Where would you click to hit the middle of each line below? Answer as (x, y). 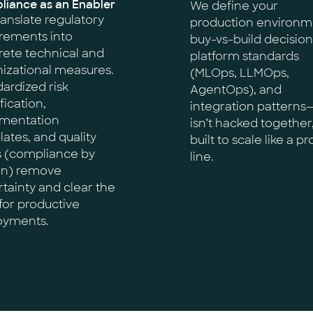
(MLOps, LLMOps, (240, 73)
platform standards (245, 56)
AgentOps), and (236, 90)
